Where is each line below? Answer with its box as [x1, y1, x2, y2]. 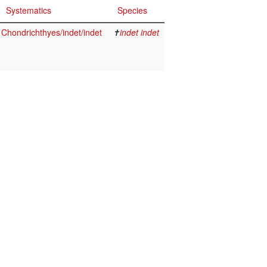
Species [117, 4, 147, 17]
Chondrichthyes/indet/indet [1, 26, 102, 39]
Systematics [6, 4, 51, 17]
